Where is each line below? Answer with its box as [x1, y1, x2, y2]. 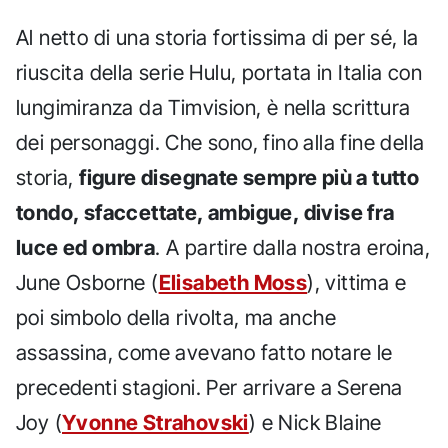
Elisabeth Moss [158, 270, 308, 296]
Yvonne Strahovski [62, 410, 249, 436]
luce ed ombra [16, 235, 156, 261]
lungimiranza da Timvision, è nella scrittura [16, 95, 411, 121]
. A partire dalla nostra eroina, [155, 235, 431, 261]
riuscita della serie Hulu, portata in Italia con [16, 60, 423, 86]
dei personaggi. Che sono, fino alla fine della [16, 130, 425, 156]
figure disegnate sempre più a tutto [79, 165, 420, 191]
